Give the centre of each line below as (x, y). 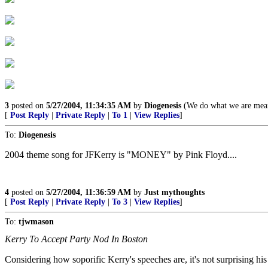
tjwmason (36, 221)
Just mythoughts (174, 192)
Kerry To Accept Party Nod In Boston (76, 239)
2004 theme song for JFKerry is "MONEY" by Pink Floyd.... (121, 154)
